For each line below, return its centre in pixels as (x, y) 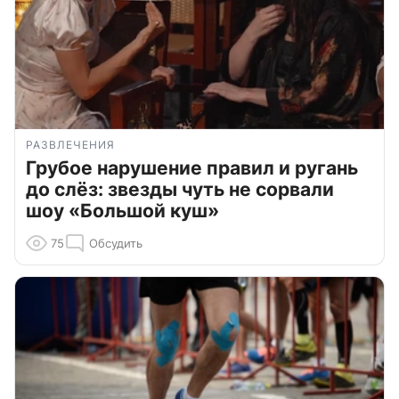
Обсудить (116, 244)
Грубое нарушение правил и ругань (192, 168)
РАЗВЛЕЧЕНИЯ (70, 145)
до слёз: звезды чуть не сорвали (180, 190)
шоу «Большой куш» (122, 211)
